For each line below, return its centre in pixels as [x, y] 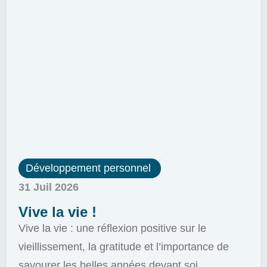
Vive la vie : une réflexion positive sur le [113, 229]
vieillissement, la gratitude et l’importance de [124, 247]
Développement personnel [89, 168]
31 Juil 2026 [49, 187]
